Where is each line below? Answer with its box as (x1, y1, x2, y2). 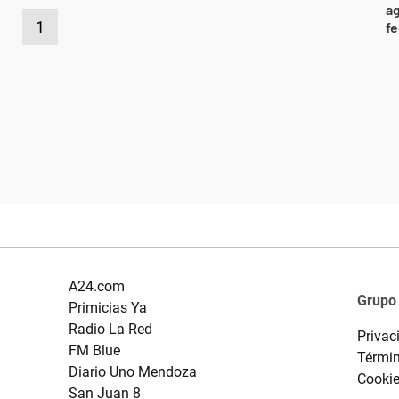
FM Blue (68, 342, 120, 359)
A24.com (68, 278, 125, 295)
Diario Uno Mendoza (68, 363, 197, 380)
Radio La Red (68, 321, 152, 338)
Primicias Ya (68, 299, 147, 316)
